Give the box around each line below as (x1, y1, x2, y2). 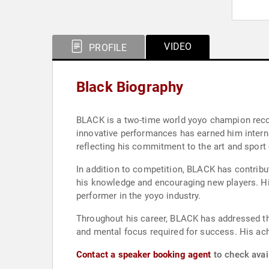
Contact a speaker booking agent (76, 249, 211, 260)
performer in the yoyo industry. (76, 190, 201, 201)
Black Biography (76, 79, 184, 95)
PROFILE (86, 42, 127, 53)
